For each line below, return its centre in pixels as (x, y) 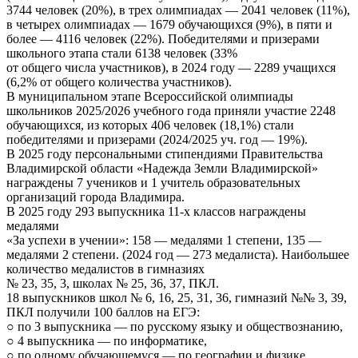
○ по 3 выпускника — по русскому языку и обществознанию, (175, 327)
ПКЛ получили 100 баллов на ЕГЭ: (105, 312)
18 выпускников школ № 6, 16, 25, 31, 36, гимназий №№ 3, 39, (177, 298)
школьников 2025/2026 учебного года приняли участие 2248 (171, 111)
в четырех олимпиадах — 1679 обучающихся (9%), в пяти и (169, 25)
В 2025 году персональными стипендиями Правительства (165, 154)
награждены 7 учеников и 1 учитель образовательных (153, 183)
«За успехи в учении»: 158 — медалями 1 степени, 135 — (164, 241)
